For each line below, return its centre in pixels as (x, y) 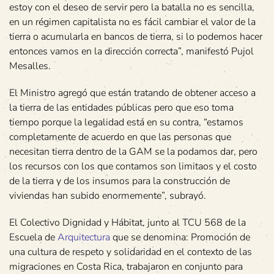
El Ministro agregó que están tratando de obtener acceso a (132, 93)
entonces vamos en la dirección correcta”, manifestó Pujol (131, 52)
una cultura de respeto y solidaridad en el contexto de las (131, 252)
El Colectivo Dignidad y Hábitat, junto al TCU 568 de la (128, 223)
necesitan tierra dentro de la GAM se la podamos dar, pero (133, 152)
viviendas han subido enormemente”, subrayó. (108, 196)
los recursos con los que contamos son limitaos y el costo (133, 167)
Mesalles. (30, 66)
